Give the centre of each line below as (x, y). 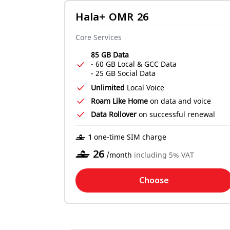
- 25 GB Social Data (123, 73)
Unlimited (108, 88)
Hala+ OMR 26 (112, 17)
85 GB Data (110, 55)
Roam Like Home (119, 101)
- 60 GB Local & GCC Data (134, 64)
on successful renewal (176, 114)
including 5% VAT (164, 155)
